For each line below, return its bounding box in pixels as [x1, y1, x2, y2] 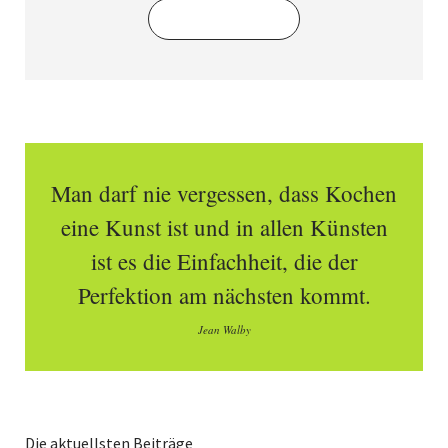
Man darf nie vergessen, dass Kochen [51, 178, 397, 209]
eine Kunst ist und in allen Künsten [60, 212, 388, 243]
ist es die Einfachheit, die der [90, 246, 358, 277]
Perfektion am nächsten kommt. [77, 280, 371, 311]
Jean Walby [197, 322, 251, 338]
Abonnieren [184, 9, 264, 30]
